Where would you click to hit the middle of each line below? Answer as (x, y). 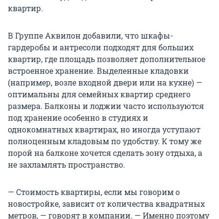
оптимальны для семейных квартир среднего (99, 94)
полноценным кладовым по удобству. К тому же (105, 141)
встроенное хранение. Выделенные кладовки (98, 71)
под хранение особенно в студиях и (78, 118)
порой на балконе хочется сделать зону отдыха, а (105, 153)
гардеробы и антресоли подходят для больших (101, 47)
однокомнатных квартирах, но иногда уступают (104, 130)
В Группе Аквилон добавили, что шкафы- (90, 36)
